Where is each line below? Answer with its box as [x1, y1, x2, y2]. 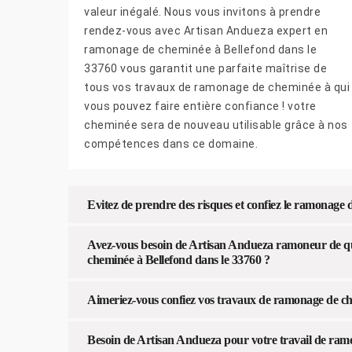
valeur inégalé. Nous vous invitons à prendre [84, 5, 321, 19]
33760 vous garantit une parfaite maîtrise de [84, 62, 327, 75]
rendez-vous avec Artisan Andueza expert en [84, 24, 328, 38]
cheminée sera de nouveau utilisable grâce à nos [84, 119, 348, 132]
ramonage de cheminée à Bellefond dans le [84, 43, 317, 57]
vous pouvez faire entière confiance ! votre [84, 100, 317, 113]
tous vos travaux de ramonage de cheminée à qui [84, 81, 350, 94]
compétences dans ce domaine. [84, 137, 258, 151]
